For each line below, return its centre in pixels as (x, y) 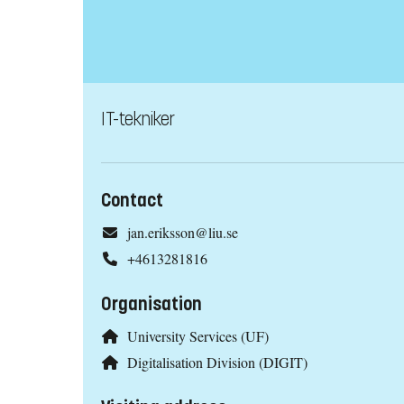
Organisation (151, 305)
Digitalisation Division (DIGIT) (217, 362)
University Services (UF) (197, 336)
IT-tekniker (138, 120)
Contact (132, 201)
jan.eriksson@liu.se (182, 233)
